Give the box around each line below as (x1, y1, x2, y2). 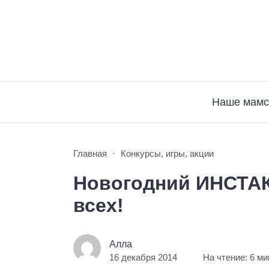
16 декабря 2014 (109, 252, 178, 262)
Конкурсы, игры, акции (121, 148, 214, 159)
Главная (73, 148, 107, 159)
